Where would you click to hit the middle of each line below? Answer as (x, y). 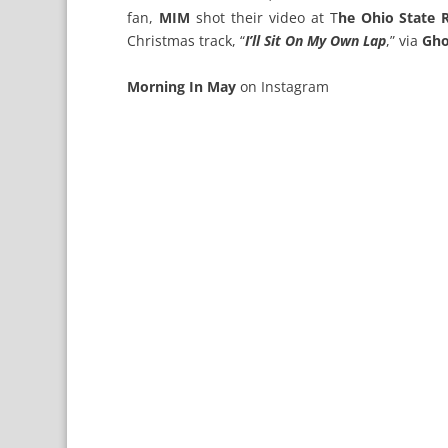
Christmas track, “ (186, 41)
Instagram (295, 86)
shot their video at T (264, 18)
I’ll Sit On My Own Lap (316, 41)
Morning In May (182, 86)
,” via (404, 41)
